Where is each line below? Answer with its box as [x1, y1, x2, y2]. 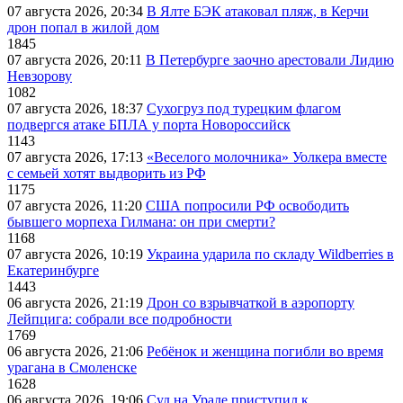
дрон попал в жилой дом [7, 20, 159, 36]
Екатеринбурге [7, 263, 99, 279]
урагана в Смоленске [7, 360, 137, 376]
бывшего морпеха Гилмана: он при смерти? [7, 214, 275, 230]
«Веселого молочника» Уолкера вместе [147, 149, 387, 166]
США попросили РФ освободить [146, 198, 349, 214]
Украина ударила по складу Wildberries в [147, 246, 394, 263]
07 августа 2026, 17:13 [7, 149, 147, 166]
